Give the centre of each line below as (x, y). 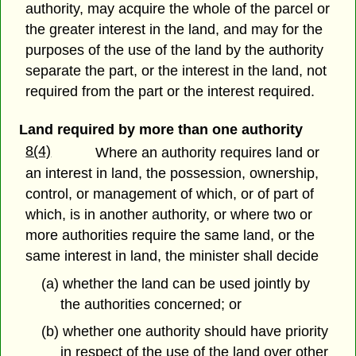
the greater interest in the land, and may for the (174, 30)
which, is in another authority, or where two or (169, 214)
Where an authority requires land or (208, 152)
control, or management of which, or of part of (170, 193)
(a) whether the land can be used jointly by (175, 283)
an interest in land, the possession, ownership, (172, 173)
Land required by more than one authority (161, 129)
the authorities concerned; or (151, 304)
